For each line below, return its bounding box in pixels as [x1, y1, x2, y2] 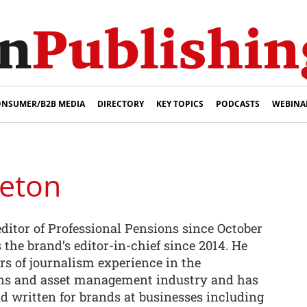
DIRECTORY [97, 98, 144, 110]
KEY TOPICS [156, 98, 204, 110]
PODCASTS [216, 98, 260, 110]
